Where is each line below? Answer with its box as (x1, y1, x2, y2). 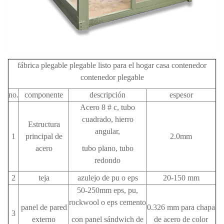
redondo (94, 156, 120, 165)
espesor (169, 90, 193, 99)
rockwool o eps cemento (69, 198, 146, 207)
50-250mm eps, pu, (77, 186, 138, 195)
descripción (89, 90, 125, 99)
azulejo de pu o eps (77, 173, 138, 182)
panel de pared (20, 203, 67, 212)
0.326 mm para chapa (147, 203, 215, 212)
